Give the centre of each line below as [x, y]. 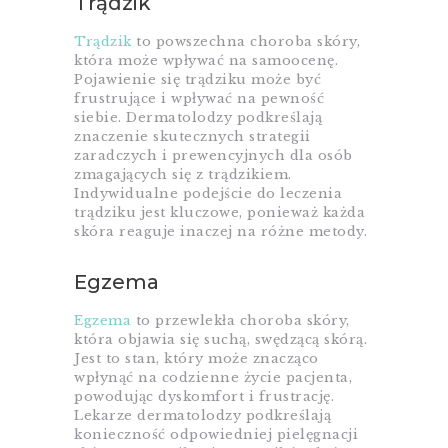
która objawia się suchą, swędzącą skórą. [220, 340]
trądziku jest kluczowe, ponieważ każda [219, 213]
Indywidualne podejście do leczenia [208, 194]
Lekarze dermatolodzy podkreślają [202, 416]
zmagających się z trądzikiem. [183, 175]
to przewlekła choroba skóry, [240, 321]
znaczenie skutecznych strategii [192, 137]
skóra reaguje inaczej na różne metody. [220, 232]
